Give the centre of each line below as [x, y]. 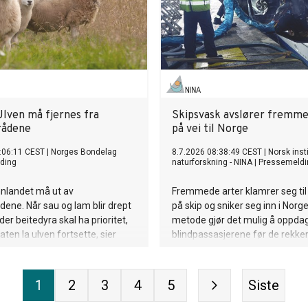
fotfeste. [191, 249]
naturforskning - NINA [212, 162]
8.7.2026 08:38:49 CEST [217, 152]
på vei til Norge [210, 129]
